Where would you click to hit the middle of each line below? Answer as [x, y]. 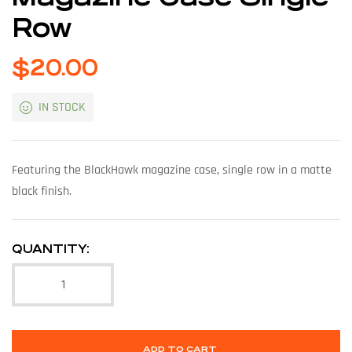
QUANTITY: [51, 249]
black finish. [42, 191]
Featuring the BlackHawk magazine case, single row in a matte [172, 170]
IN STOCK [62, 107]
